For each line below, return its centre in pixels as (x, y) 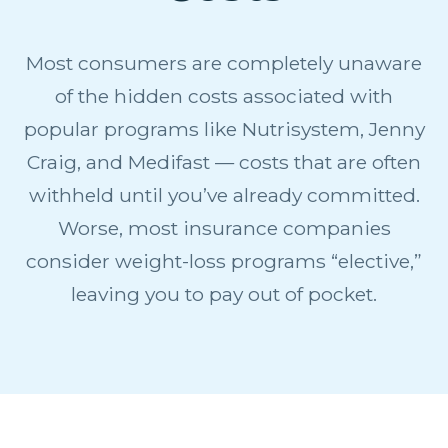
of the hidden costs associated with (224, 95)
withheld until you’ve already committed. (224, 194)
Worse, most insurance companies (224, 227)
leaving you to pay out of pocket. (224, 293)
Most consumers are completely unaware (224, 62)
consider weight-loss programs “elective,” (224, 260)
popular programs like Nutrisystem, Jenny (224, 128)
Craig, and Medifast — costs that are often (224, 161)
